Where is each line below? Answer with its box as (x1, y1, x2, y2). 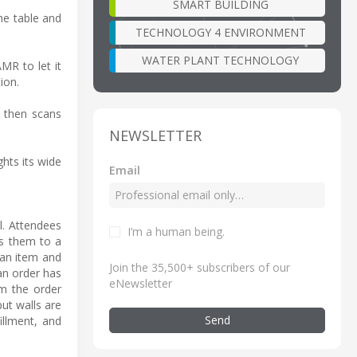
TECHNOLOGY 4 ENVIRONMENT (135, 24, 306, 40)
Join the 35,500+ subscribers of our (109, 259, 290, 275)
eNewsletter (109, 275, 172, 291)
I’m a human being (127, 223, 222, 239)
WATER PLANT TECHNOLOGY (142, 52, 299, 68)
